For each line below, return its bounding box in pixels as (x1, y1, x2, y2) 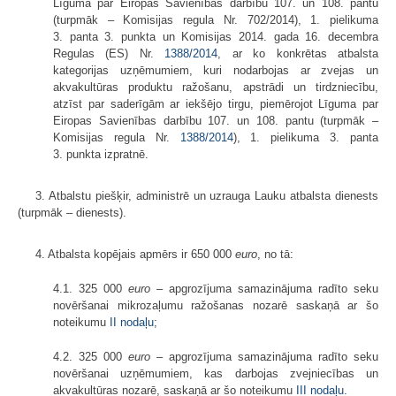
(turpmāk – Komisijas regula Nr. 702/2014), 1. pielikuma (53, 12, 378, 27)
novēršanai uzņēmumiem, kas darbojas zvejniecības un (53, 366, 378, 380)
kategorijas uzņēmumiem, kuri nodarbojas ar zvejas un (53, 63, 378, 77)
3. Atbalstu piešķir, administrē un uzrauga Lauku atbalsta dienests (35, 188, 378, 202)
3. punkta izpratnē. (53, 147, 148, 161)
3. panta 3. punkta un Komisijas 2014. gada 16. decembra (53, 29, 378, 43)
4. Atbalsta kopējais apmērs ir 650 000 (35, 247, 235, 261)
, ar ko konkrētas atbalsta (217, 46, 379, 60)
